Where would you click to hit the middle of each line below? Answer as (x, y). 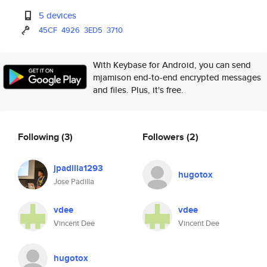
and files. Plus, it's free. (138, 90)
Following (40, 136)
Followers (164, 136)
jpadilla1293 (78, 168)
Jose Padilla (74, 181)
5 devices (58, 15)
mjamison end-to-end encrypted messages (177, 77)
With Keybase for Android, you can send (172, 65)
